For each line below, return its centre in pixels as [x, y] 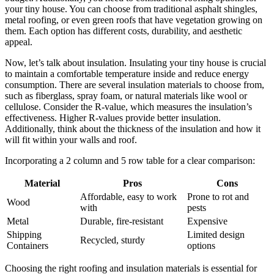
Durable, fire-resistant [122, 221]
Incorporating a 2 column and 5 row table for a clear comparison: [130, 161]
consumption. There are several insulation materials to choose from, [135, 85]
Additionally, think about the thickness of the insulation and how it [133, 129]
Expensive [207, 221]
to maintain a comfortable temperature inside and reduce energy [127, 74]
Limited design [216, 235]
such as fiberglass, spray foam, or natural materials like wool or [126, 96]
